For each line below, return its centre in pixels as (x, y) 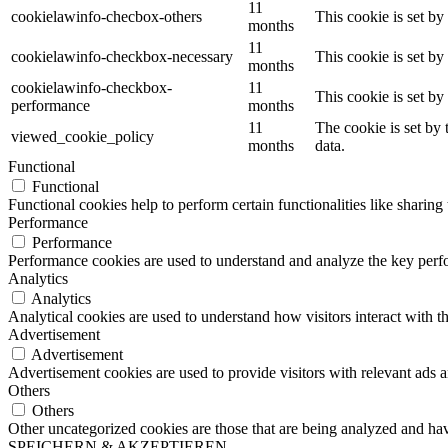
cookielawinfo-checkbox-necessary (122, 57)
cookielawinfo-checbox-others (106, 17)
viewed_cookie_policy (82, 137)
